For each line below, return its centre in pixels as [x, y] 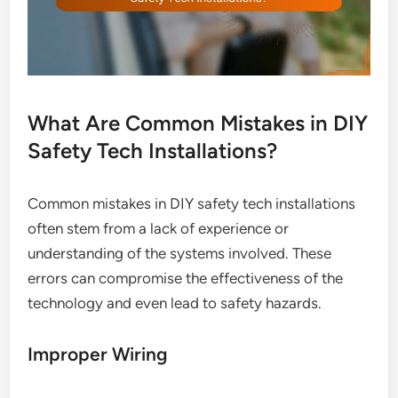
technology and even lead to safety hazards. [175, 303]
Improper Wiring [98, 354]
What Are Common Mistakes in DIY [198, 123]
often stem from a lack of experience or [159, 229]
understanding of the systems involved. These [180, 254]
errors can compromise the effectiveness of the [186, 279]
